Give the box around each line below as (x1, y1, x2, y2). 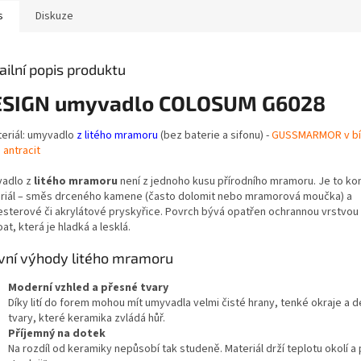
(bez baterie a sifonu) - (160, 127, 272, 143)
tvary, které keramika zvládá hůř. (8, 309, 165, 326)
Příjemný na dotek (8, 325, 106, 342)
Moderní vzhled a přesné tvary (8, 279, 168, 296)
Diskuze (35, 7, 73, 24)
